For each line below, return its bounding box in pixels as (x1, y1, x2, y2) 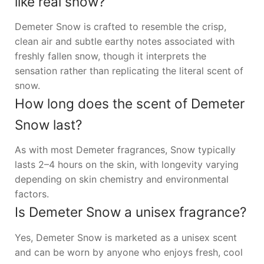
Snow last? (14, 117, 82, 133)
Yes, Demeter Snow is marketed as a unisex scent (14, 231, 237, 243)
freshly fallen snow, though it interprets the (14, 50, 206, 62)
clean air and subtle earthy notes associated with (14, 35, 235, 48)
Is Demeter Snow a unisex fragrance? (14, 204, 246, 220)
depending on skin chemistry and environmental (14, 173, 229, 186)
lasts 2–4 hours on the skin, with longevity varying (14, 159, 239, 171)
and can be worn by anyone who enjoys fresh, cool (14, 246, 243, 258)
